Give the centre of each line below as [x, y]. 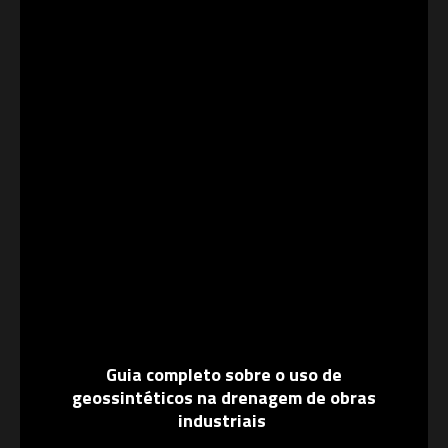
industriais [224, 420]
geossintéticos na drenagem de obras [224, 397]
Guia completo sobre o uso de [224, 374]
